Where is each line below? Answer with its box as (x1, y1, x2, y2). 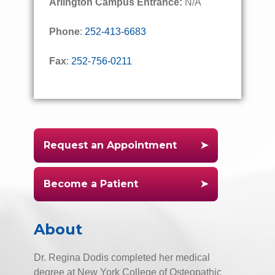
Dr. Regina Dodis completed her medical (34, 252, 210, 263)
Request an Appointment (44, 139, 177, 152)
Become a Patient (44, 178, 138, 190)
